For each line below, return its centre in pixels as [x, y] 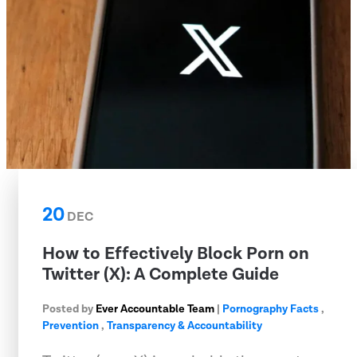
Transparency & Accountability [184, 326]
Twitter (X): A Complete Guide [161, 274]
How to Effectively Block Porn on [176, 253]
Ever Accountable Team [155, 309]
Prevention [71, 326]
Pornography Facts [271, 309]
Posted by [69, 309]
